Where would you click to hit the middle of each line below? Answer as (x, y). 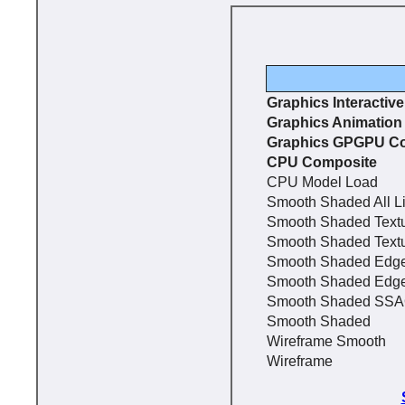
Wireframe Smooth (326, 341)
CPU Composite (322, 162)
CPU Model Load (322, 182)
